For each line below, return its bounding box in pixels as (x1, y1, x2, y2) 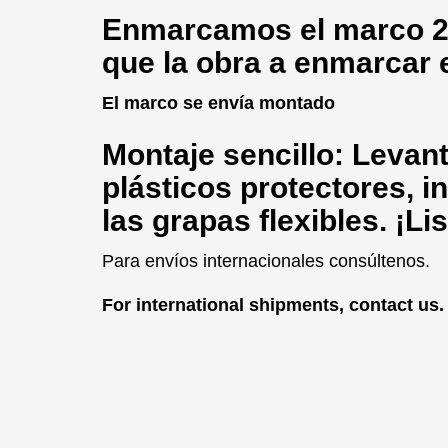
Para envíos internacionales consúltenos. (102, 251, 430, 272)
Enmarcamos (102, 13, 292, 47)
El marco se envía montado (102, 93, 335, 114)
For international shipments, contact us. (102, 295, 444, 316)
